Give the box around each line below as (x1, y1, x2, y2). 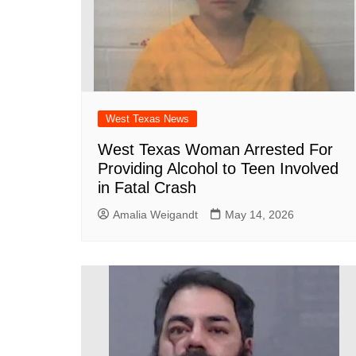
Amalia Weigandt (113, 208, 198, 221)
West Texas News (106, 113, 189, 125)
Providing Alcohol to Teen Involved (98, 160, 339, 177)
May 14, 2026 (225, 208, 294, 221)
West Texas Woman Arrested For (98, 141, 333, 158)
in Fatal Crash (98, 179, 196, 196)
